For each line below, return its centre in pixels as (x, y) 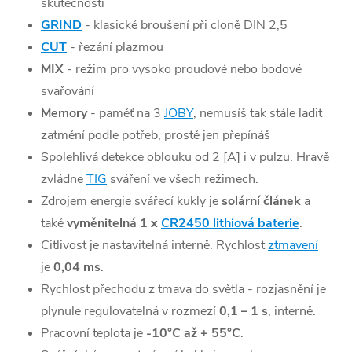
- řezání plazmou (118, 48)
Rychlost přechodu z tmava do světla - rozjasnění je (183, 290)
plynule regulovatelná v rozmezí (130, 312)
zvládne (64, 180)
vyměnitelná (102, 224)
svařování (68, 92)
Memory (66, 114)
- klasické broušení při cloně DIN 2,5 (186, 26)
